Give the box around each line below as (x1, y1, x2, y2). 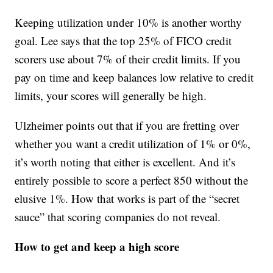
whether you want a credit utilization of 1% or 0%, (15, 136, 251, 152)
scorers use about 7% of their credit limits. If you (15, 51, 241, 67)
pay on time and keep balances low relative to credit (15, 69, 254, 85)
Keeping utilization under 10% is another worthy (15, 15, 243, 30)
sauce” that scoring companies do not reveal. (15, 209, 221, 225)
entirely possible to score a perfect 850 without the (15, 172, 249, 188)
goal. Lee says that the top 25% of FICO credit (15, 33, 232, 49)
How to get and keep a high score (15, 238, 180, 255)
